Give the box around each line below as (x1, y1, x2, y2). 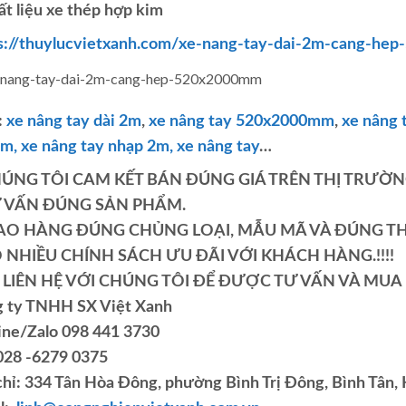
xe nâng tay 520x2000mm (148, 113, 334, 130)
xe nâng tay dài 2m (5, 113, 141, 130)
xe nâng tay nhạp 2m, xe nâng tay (16, 139, 259, 156)
